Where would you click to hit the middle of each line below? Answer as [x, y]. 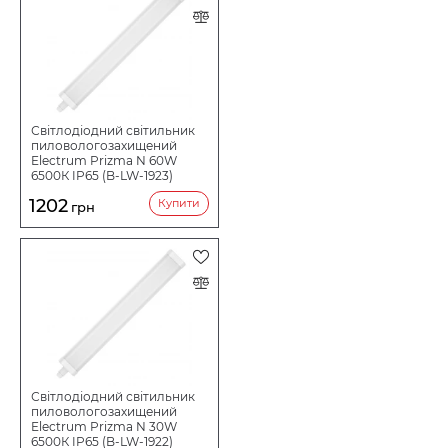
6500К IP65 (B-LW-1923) [102, 175]
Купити [178, 202]
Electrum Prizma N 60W [104, 160]
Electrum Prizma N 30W [104, 427]
